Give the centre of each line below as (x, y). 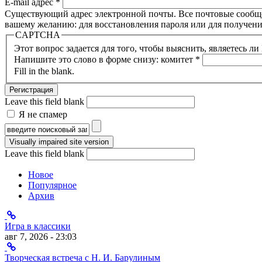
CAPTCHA (38, 35)
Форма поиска (51, 139)
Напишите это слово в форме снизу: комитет (105, 60)
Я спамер (37, 126)
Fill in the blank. (44, 71)
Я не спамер (43, 115)
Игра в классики (38, 226)
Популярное (52, 185)
